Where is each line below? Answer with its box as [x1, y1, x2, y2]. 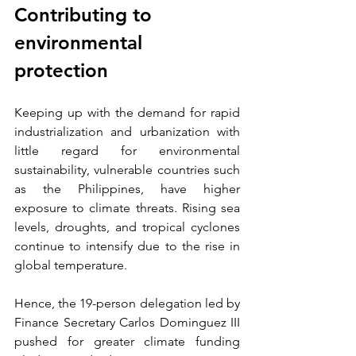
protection [14, 59, 108, 83]
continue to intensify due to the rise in [14, 238, 240, 254]
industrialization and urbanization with [14, 124, 240, 140]
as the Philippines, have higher [14, 181, 240, 197]
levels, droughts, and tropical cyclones [14, 219, 240, 235]
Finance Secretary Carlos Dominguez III [14, 315, 240, 331]
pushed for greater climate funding [14, 334, 240, 350]
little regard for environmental [14, 143, 240, 159]
